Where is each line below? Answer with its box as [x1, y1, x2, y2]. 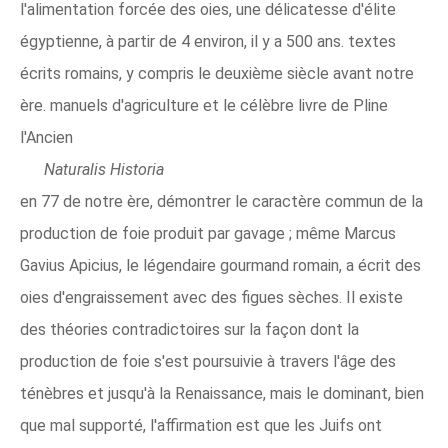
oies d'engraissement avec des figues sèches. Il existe [20, 288, 403, 307]
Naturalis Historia [44, 160, 164, 179]
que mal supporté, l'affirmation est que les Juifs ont [20, 416, 382, 435]
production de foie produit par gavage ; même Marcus [20, 224, 396, 243]
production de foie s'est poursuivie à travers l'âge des [20, 352, 396, 371]
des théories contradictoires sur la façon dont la [20, 320, 359, 339]
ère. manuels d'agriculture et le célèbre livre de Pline [20, 96, 388, 115]
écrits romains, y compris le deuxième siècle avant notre [20, 64, 414, 83]
